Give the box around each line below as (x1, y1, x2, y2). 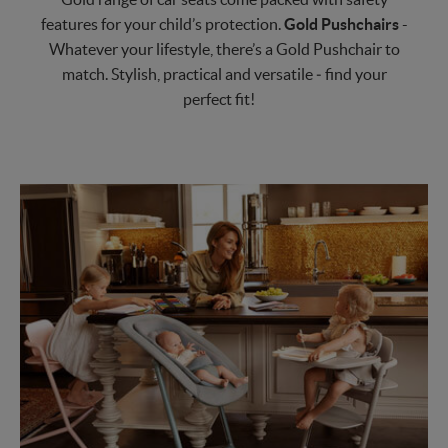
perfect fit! (183, 90, 255, 109)
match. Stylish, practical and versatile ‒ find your (61, 65, 387, 84)
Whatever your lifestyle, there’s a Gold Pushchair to (48, 40, 400, 59)
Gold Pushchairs (283, 15, 399, 34)
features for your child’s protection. (40, 15, 284, 34)
